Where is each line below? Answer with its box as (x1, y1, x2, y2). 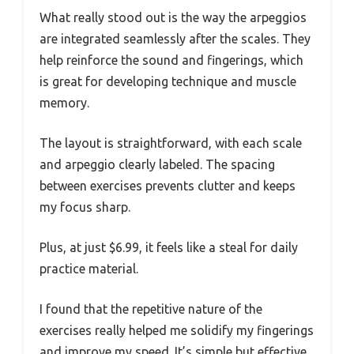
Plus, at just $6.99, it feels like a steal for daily (40, 240, 298, 255)
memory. (40, 96, 89, 111)
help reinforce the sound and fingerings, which (40, 53, 303, 68)
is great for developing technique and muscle (40, 74, 296, 89)
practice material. (40, 262, 138, 277)
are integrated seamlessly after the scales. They (40, 32, 311, 47)
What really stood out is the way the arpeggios (40, 10, 307, 25)
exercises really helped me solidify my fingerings (40, 323, 314, 338)
